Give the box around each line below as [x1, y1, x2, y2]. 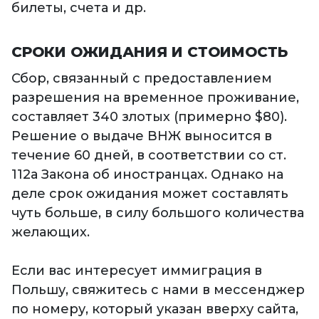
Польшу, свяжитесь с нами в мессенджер [11, 282, 305, 298]
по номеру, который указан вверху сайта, [11, 301, 298, 318]
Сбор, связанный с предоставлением [11, 70, 272, 87]
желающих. [11, 224, 90, 241]
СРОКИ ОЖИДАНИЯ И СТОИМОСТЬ [11, 43, 288, 61]
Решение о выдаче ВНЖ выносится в [11, 128, 272, 145]
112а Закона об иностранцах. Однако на [11, 167, 283, 183]
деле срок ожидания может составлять [11, 186, 288, 202]
